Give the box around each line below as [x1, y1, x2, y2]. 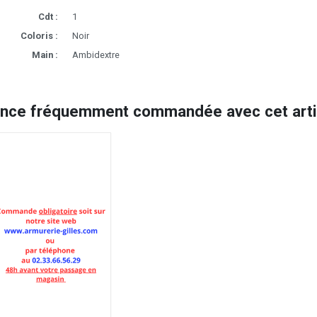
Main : [31, 49, 58, 60]
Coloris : [20, 30, 58, 41]
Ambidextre [71, 49, 120, 60]
